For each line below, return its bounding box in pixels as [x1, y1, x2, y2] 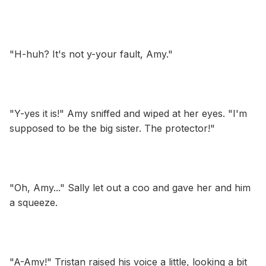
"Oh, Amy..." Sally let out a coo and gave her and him [9, 181, 251, 194]
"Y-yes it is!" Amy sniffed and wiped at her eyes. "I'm [9, 107, 247, 119]
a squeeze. [9, 196, 58, 208]
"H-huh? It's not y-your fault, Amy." [9, 47, 173, 60]
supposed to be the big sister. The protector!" [9, 122, 215, 134]
